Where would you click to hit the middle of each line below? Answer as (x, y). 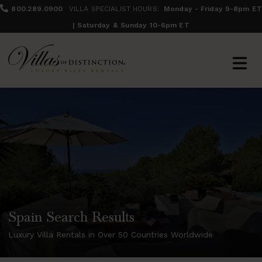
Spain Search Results (71, 217)
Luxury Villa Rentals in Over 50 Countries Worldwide (111, 235)
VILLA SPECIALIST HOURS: (115, 9)
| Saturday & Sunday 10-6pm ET (131, 25)
